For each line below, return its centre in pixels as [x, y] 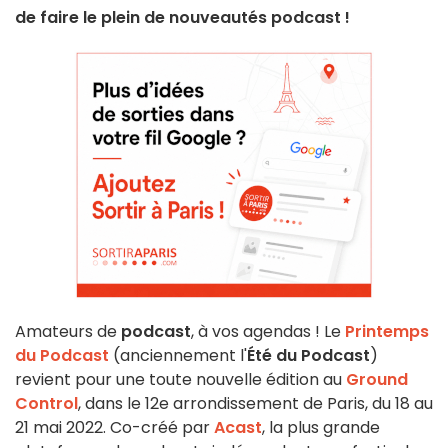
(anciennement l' [178, 356]
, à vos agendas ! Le [268, 332]
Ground [377, 380]
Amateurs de [68, 332]
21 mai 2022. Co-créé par [114, 428]
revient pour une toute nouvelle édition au [180, 380]
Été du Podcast [308, 356]
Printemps [387, 332]
